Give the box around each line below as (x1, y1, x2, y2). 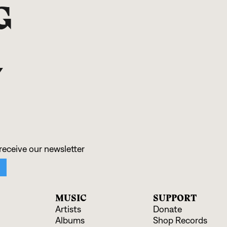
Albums (55, 215, 85, 226)
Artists (55, 204, 82, 215)
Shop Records (153, 215, 208, 226)
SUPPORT (153, 193, 197, 204)
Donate (153, 204, 182, 215)
